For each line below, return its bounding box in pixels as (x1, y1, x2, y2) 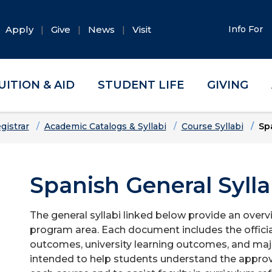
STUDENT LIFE (98, 78, 185, 92)
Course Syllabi (181, 121, 243, 132)
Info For (228, 24, 266, 35)
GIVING (206, 78, 248, 92)
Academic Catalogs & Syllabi (44, 121, 166, 132)
